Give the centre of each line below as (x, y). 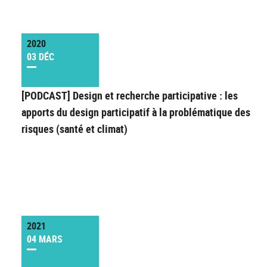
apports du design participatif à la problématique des (136, 112)
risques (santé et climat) (74, 129)
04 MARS (45, 239)
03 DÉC (41, 57)
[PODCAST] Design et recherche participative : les (130, 96)
